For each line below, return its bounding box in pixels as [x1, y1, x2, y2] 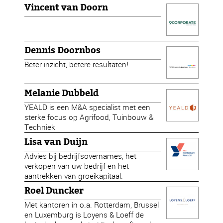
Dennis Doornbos [24, 45, 101, 56]
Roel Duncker [24, 185, 84, 196]
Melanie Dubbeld [24, 88, 99, 99]
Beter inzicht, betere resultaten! [24, 59, 129, 70]
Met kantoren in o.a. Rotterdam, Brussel [24, 200, 159, 210]
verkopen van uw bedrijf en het [24, 161, 129, 171]
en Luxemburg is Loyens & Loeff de [24, 210, 144, 220]
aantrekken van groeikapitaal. [24, 171, 123, 181]
